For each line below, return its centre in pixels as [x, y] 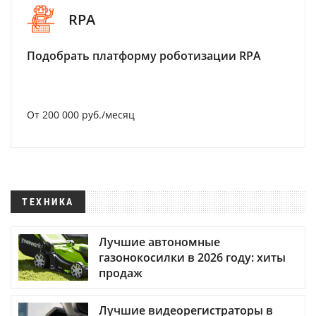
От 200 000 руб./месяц [81, 115]
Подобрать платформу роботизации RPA [144, 56]
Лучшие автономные [159, 242]
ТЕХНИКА [48, 202]
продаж [121, 273]
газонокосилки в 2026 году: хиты [192, 258]
